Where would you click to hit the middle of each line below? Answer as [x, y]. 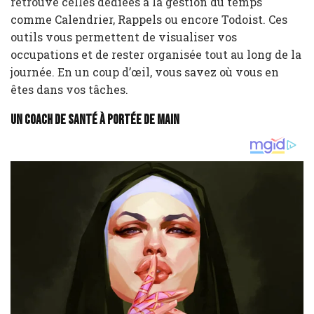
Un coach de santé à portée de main [95, 121]
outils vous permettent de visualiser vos [124, 36]
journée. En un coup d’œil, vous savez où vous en [145, 71]
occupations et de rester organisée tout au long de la [156, 54]
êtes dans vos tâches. [69, 89]
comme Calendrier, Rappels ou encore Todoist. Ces [149, 19]
